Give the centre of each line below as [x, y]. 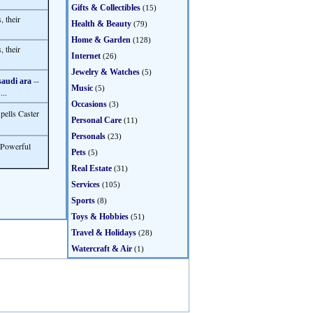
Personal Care [96, 120]
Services [86, 184]
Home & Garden [101, 40]
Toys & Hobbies [100, 217]
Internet [86, 56]
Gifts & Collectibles [106, 8]
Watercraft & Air [102, 249]
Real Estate [92, 168]
